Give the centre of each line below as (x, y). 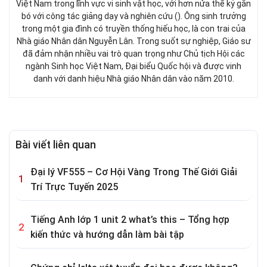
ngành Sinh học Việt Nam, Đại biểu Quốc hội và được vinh (133, 66)
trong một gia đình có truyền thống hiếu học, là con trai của (133, 28)
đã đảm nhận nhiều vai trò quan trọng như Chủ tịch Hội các (133, 53)
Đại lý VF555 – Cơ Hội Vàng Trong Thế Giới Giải (134, 172)
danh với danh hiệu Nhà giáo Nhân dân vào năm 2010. (133, 78)
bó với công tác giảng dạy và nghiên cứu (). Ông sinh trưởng (133, 16)
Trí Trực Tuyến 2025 (74, 187)
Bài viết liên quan (56, 144)
